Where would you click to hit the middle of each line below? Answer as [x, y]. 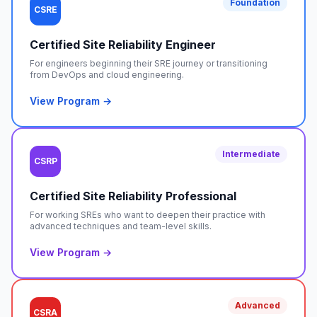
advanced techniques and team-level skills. [121, 226]
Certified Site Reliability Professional [133, 196]
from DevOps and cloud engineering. [107, 75]
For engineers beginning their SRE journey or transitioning [149, 63]
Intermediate [251, 154]
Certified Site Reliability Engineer [123, 45]
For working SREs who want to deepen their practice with [148, 215]
